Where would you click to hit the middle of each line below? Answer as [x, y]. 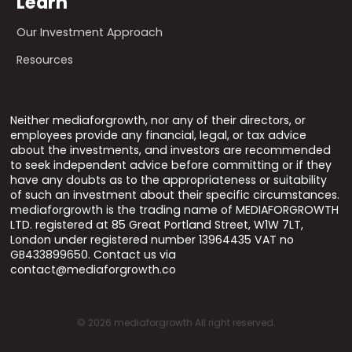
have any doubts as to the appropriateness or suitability [169, 180]
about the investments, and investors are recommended [171, 150]
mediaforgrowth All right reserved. [193, 323]
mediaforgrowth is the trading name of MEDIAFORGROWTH [175, 210]
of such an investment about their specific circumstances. [175, 195]
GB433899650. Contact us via [93, 255]
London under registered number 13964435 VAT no [152, 240]
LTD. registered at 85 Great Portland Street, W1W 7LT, [157, 225]
